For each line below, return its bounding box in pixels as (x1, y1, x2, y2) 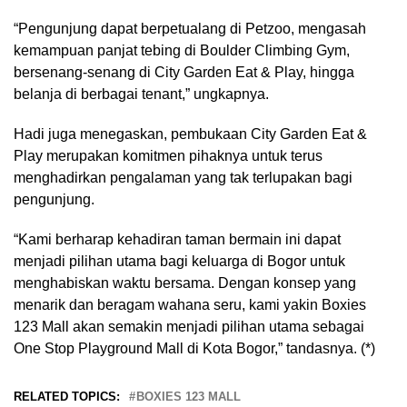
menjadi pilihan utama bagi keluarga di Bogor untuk (14, 253, 345, 270)
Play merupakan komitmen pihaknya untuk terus (14, 148, 323, 164)
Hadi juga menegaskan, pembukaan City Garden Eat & (14, 126, 367, 143)
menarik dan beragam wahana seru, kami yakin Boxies (14, 297, 366, 313)
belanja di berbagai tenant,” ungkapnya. (14, 86, 269, 103)
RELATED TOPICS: (14, 390, 120, 404)
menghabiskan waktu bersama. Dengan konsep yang (14, 275, 356, 292)
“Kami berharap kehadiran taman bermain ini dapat (14, 232, 341, 248)
